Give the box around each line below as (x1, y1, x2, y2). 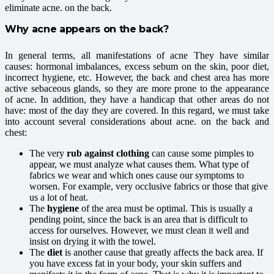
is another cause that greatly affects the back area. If (62, 247, 263, 258)
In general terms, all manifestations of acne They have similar (5, 50, 269, 61)
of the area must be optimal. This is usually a (79, 203, 253, 214)
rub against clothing (67, 148, 149, 159)
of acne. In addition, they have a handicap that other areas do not (5, 94, 269, 105)
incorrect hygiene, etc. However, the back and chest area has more (5, 72, 269, 83)
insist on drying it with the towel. (29, 236, 156, 247)
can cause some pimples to (149, 148, 254, 159)
